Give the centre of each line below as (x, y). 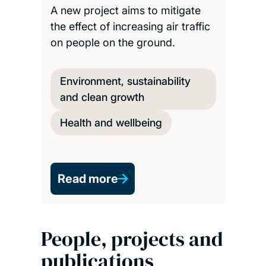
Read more (88, 179)
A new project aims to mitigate (125, 11)
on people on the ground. (113, 43)
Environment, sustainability (125, 81)
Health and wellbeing (111, 123)
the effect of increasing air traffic (130, 27)
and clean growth (102, 97)
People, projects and (132, 239)
